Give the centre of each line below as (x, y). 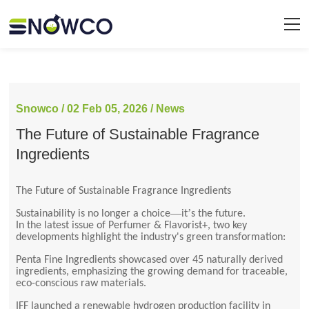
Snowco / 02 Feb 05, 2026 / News (101, 109)
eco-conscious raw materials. (81, 283)
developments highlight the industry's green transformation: (151, 237)
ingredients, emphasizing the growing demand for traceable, (152, 272)
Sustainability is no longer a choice (93, 214)
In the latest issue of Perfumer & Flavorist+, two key (132, 226)
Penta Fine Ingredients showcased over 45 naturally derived (150, 260)
